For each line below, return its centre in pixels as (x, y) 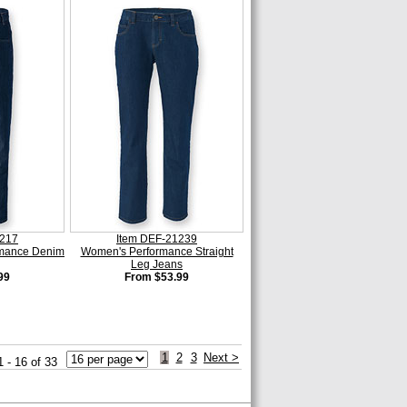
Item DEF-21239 (157, 239)
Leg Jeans (157, 264)
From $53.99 (157, 277)
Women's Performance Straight (157, 252)
